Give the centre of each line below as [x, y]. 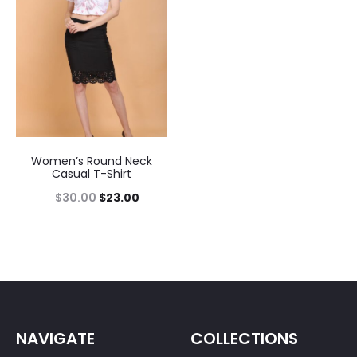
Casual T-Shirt [91, 173]
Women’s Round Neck [91, 161]
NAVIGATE [55, 338]
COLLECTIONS [244, 338]
